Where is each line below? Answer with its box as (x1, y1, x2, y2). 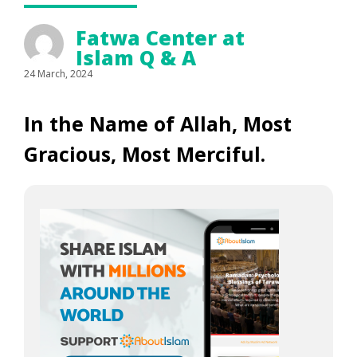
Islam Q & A (76, 44, 196, 71)
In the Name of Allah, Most (24, 110, 292, 137)
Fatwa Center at (76, 24, 245, 51)
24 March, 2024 (24, 67, 92, 80)
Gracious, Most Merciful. (24, 140, 271, 167)
